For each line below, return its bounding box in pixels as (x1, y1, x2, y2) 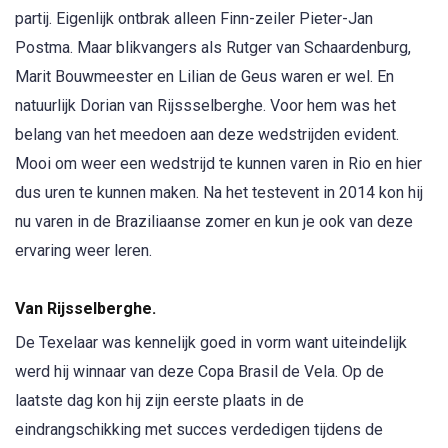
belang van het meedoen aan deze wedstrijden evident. (15, 125, 399, 145)
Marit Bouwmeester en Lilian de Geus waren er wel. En (15, 67, 394, 87)
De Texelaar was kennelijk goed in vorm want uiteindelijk (15, 332, 407, 352)
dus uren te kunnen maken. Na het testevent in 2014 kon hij (15, 183, 423, 203)
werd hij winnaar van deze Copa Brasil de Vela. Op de (15, 361, 384, 381)
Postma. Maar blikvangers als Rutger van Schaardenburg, (15, 38, 411, 58)
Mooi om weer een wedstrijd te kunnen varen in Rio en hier (15, 154, 422, 174)
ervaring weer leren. (15, 241, 152, 261)
